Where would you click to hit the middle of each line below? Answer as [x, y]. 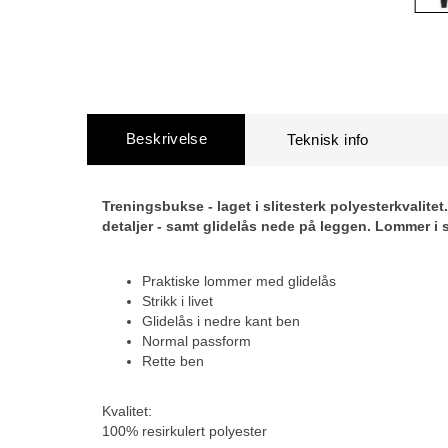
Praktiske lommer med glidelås [239, 281]
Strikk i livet [177, 301]
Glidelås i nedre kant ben [221, 321]
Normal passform [196, 341]
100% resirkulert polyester [184, 431]
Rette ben [173, 361]
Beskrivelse [167, 138]
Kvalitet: [127, 411]
